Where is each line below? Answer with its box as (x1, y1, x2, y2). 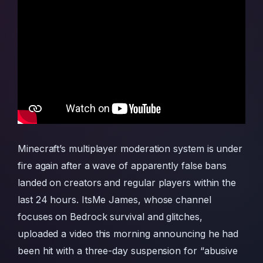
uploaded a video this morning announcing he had (18, 228, 239, 240)
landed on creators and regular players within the (18, 177, 237, 189)
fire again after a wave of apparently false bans (18, 160, 227, 172)
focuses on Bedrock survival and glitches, (18, 211, 203, 223)
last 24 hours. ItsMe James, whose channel (18, 194, 211, 206)
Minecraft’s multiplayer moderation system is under (18, 143, 243, 155)
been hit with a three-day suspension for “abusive (18, 245, 238, 257)
